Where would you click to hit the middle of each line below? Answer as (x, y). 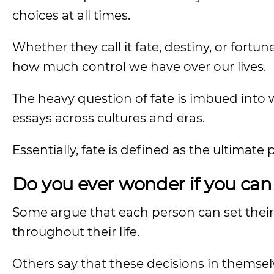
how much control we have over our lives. (139, 67)
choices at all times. (71, 15)
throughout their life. (76, 232)
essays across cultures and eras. (109, 118)
